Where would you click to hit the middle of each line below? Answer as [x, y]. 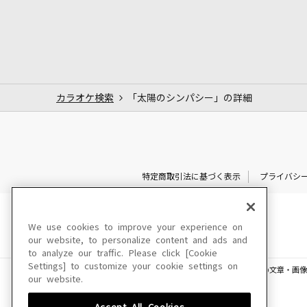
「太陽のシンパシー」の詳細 [190, 98]
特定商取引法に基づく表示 [191, 176]
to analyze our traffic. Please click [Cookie [123, 253]
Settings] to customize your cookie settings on [133, 266]
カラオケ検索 [85, 98]
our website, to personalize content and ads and [138, 240]
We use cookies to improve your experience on [135, 227]
